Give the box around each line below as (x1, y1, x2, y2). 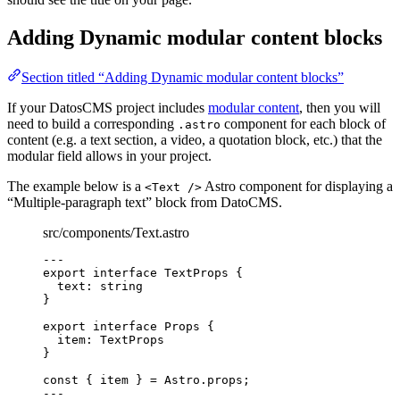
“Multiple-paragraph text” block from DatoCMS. (7, 195, 282, 211)
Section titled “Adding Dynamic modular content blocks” (21, 70, 344, 86)
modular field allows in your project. (7, 148, 212, 164)
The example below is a (7, 179, 145, 195)
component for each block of (221, 116, 386, 132)
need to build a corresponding (7, 116, 178, 132)
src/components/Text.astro (43, 225, 189, 241)
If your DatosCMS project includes (7, 100, 208, 116)
